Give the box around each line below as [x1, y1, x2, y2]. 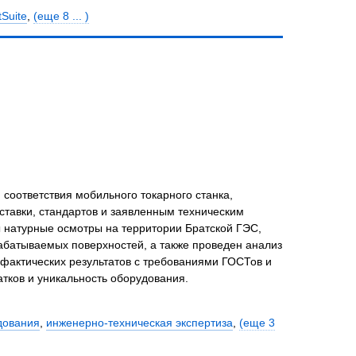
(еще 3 [238, 315, 275, 330]
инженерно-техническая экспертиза [45, 315, 233, 330]
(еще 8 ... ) [33, 8, 89, 23]
